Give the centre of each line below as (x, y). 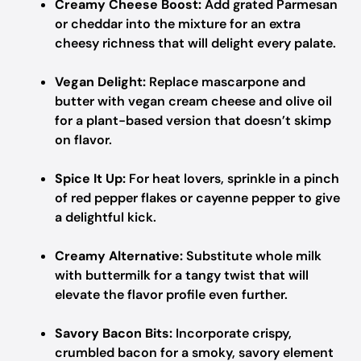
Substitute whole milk (252, 256)
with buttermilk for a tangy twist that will (182, 275)
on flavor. (83, 140)
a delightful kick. (106, 217)
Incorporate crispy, (232, 333)
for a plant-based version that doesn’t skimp (193, 120)
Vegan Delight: (100, 82)
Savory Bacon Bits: (114, 333)
